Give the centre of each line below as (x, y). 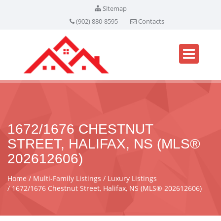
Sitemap (114, 8)
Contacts (151, 21)
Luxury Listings (132, 178)
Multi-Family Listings (67, 178)
